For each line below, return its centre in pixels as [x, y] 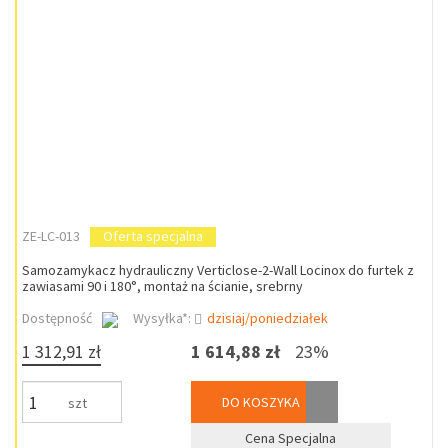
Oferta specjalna [153, 236]
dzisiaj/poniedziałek [267, 318]
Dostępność [57, 318]
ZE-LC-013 [51, 236]
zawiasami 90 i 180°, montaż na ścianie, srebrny [162, 286]
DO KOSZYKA [259, 402]
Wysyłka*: [163, 318]
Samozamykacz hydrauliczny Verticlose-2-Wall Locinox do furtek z [218, 270]
